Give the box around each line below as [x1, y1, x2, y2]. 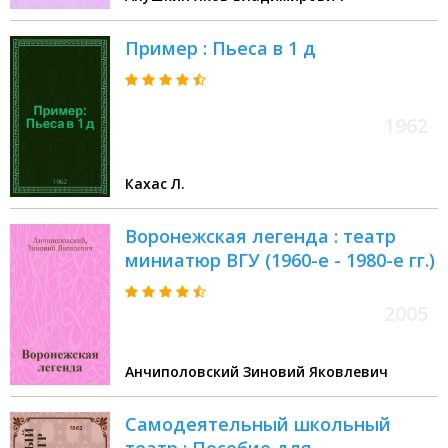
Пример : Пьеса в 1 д [125, 36, 316, 61]
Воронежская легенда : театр [125, 224, 396, 249]
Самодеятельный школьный [125, 412, 391, 437]
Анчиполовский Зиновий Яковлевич [125, 362, 388, 382]
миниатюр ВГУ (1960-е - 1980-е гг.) [125, 248, 435, 273]
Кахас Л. [125, 174, 185, 194]
